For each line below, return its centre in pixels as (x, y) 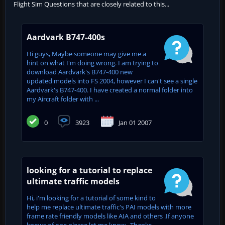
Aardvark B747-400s (66, 37)
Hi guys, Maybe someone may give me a (86, 53)
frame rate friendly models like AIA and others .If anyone (110, 216)
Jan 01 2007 (135, 122)
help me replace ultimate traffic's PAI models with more (109, 207)
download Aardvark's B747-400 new (80, 72)
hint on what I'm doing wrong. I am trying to (92, 63)
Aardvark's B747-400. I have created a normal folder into (110, 90)
